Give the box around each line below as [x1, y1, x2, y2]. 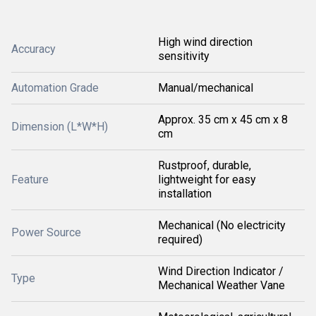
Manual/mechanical [158, 81, 253, 95]
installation [158, 187, 212, 200]
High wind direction [158, 35, 253, 49]
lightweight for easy [158, 173, 256, 186]
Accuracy [11, 42, 56, 56]
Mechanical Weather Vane [158, 279, 285, 292]
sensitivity [158, 49, 209, 63]
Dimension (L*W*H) [11, 120, 108, 133]
